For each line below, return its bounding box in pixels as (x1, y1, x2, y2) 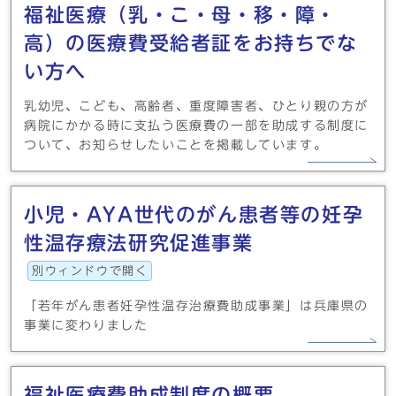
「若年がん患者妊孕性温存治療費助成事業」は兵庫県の (24, 300, 369, 312)
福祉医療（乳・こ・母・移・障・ (24, 5, 337, 25)
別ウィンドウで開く (32, 265, 148, 277)
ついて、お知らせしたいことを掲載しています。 (24, 139, 328, 151)
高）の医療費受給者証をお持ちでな (24, 34, 358, 53)
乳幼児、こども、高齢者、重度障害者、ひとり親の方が (24, 100, 369, 112)
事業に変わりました (24, 319, 148, 331)
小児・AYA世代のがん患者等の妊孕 (24, 205, 364, 225)
